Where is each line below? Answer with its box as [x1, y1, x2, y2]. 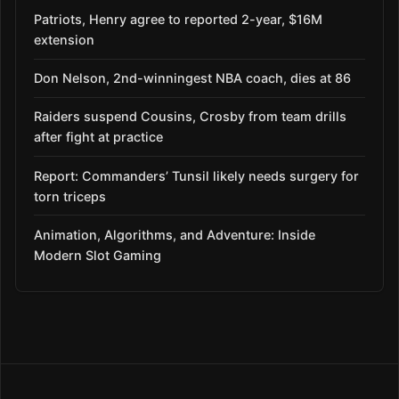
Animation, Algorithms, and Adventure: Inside [34, 226, 315, 242]
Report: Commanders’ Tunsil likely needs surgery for [34, 167, 359, 183]
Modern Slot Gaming [34, 247, 161, 263]
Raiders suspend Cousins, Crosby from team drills [34, 109, 346, 125]
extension [34, 32, 94, 48]
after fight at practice [34, 129, 163, 145]
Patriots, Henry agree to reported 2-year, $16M [34, 12, 322, 28]
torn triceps [34, 188, 106, 204]
